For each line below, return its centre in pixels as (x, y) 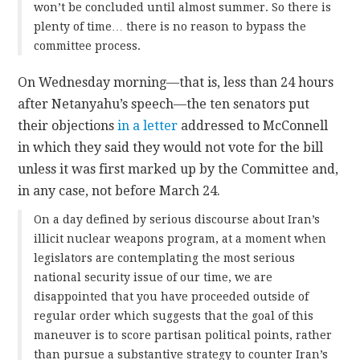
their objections (68, 126)
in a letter (148, 126)
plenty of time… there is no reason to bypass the (170, 27)
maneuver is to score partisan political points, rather (183, 335)
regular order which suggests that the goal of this (174, 316)
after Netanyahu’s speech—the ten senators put (164, 104)
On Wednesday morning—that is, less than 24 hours (176, 83)
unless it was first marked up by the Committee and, (178, 170)
